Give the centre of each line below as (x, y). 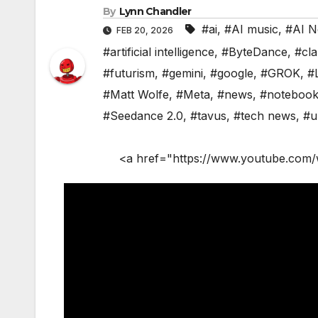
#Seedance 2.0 (143, 116)
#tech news (265, 116)
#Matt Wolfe (136, 95)
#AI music (251, 29)
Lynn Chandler (155, 12)
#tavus (208, 116)
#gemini (182, 73)
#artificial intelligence (159, 52)
